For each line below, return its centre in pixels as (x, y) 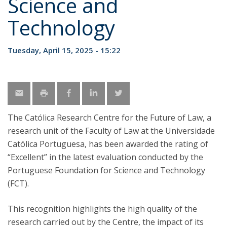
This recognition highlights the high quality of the (102, 209)
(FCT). (18, 183)
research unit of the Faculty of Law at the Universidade (111, 131)
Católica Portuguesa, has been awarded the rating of (108, 144)
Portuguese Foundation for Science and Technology (106, 170)
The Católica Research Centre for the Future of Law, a (109, 118)
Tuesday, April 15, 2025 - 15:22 (64, 50)
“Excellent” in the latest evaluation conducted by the (105, 157)
